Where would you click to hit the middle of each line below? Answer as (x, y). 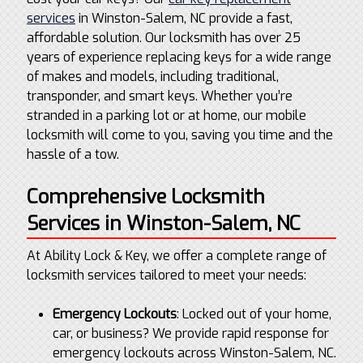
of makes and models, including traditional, (152, 77)
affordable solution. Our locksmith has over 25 (163, 38)
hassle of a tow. (73, 154)
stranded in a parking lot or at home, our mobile (166, 115)
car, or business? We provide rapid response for (190, 333)
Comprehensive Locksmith (145, 197)
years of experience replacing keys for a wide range (179, 57)
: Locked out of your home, (254, 314)
